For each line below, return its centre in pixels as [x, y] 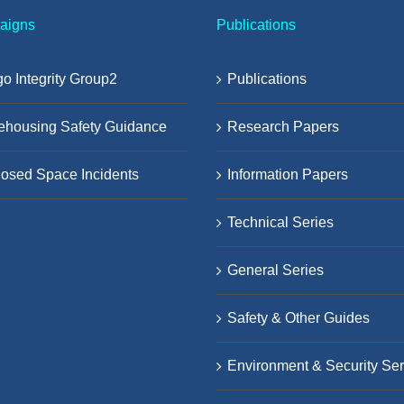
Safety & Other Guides [298, 317]
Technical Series [280, 222]
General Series [275, 270]
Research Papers [283, 126]
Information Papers [288, 174]
